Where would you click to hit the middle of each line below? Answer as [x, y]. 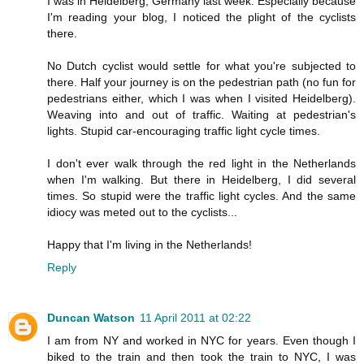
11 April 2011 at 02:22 [195, 317]
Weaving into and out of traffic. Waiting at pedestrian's [201, 114]
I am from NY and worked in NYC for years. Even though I [201, 340]
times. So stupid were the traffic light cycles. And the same [201, 195]
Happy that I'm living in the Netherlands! [149, 244]
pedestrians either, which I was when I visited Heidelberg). [201, 98]
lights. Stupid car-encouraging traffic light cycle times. [184, 130]
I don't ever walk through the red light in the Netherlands [201, 163]
